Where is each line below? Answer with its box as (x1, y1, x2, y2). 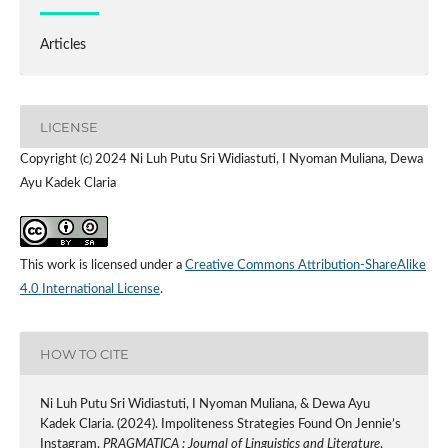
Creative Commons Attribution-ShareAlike (184, 259, 426, 273)
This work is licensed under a (19, 259, 185, 273)
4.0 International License (19, 283, 160, 297)
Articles (39, 38, 86, 53)
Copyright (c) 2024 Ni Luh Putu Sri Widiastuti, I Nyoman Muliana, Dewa (19, 153, 423, 167)
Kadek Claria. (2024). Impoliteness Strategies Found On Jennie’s (39, 418, 401, 432)
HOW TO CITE (39, 345, 129, 362)
